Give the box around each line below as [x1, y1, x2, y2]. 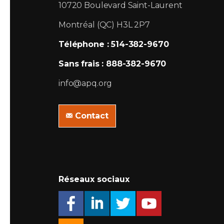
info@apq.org [58, 78, 112, 88]
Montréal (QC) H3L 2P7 [58, 20, 150, 30]
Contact [74, 111, 108, 121]
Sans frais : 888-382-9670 [58, 59, 166, 69]
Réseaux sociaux [58, 174, 129, 184]
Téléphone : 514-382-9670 [58, 39, 169, 49]
